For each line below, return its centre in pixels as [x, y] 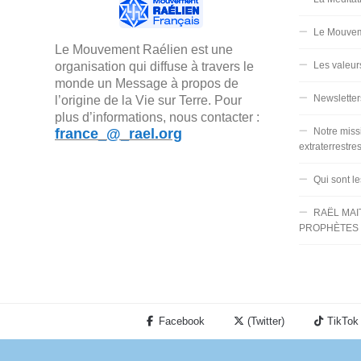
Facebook [180, 321]
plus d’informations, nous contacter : [157, 117]
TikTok [341, 321]
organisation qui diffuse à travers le [154, 66]
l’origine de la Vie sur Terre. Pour [148, 100]
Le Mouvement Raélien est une [144, 49]
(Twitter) [264, 321]
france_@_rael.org [118, 133]
